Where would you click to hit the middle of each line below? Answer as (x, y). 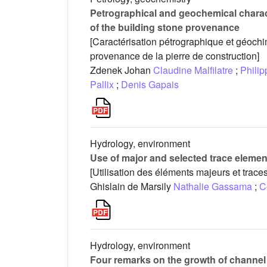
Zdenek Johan (122, 70)
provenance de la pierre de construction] (175, 56)
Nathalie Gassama (213, 187)
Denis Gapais (150, 85)
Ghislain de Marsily (132, 187)
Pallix (102, 85)
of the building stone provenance (165, 27)
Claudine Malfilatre (193, 70)
